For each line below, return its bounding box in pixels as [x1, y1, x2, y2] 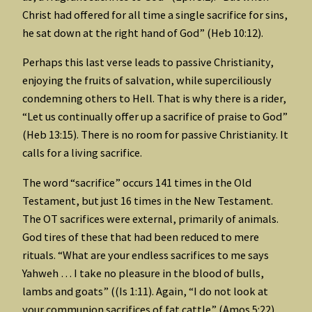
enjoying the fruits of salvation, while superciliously [22, 73, 272, 88]
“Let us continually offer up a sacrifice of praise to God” [22, 109, 288, 124]
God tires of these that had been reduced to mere [22, 229, 259, 244]
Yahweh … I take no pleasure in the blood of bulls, [22, 265, 264, 280]
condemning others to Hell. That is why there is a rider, [22, 91, 286, 106]
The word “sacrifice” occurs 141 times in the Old [22, 175, 251, 189]
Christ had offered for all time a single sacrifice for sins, [22, 8, 288, 22]
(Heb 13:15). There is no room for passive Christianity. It [22, 127, 288, 142]
